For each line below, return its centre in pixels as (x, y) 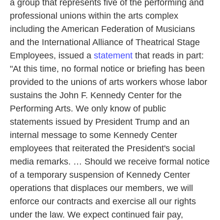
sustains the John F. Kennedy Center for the (96, 95)
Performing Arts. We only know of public (88, 109)
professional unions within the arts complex (94, 16)
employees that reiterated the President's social (102, 148)
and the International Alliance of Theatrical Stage (105, 42)
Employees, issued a (52, 55)
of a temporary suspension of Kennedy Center (100, 175)
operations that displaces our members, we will (101, 188)
